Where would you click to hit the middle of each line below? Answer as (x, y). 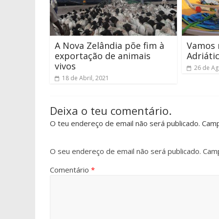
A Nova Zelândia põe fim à (109, 45)
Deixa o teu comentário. (111, 110)
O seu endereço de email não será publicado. (125, 151)
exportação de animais (103, 55)
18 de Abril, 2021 (86, 78)
